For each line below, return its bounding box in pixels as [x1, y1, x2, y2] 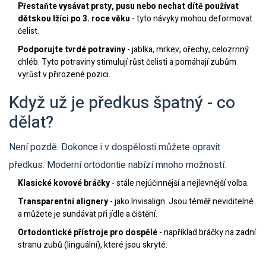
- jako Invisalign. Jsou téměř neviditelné [108, 195, 254, 208]
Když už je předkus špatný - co [9, 91, 235, 116]
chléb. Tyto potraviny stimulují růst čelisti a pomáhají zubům [18, 56, 236, 69]
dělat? [9, 110, 53, 135]
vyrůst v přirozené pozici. [18, 68, 110, 81]
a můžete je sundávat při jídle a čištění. [18, 208, 157, 221]
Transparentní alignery [18, 195, 108, 208]
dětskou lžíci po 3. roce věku [18, 12, 130, 26]
